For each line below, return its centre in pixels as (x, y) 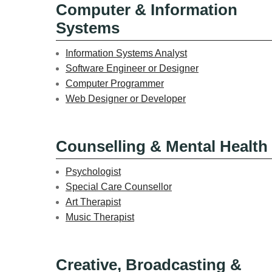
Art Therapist (93, 202)
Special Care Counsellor (119, 186)
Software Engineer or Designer (132, 68)
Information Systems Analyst (126, 53)
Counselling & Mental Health (162, 146)
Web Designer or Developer (126, 98)
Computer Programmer (115, 83)
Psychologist (93, 171)
